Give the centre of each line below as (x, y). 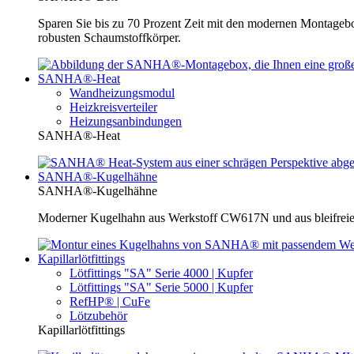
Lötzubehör (98, 316)
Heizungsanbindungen (126, 122)
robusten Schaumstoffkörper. (109, 38)
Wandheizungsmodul (122, 93)
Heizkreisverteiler (113, 107)
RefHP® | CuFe (110, 302)
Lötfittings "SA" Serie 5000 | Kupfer (161, 288)
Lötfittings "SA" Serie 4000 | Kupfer (161, 273)
